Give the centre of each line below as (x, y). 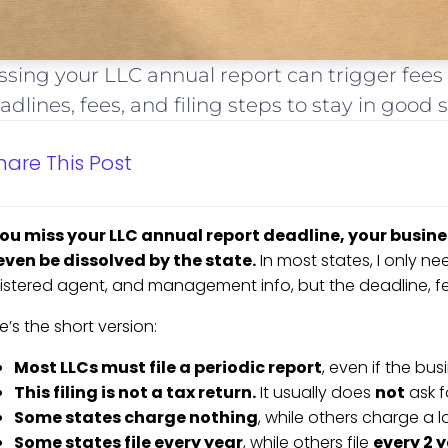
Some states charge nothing (135, 418)
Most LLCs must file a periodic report (167, 368)
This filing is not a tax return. (134, 393)
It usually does (315, 393)
